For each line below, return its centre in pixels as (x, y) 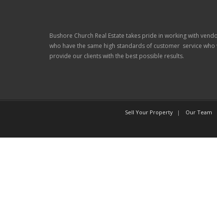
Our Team (199, 112)
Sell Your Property (149, 112)
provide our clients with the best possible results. (117, 56)
